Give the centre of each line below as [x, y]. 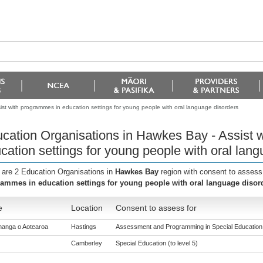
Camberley [86, 243]
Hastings [83, 227]
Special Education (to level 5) [156, 243]
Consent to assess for [156, 208]
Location [87, 208]
